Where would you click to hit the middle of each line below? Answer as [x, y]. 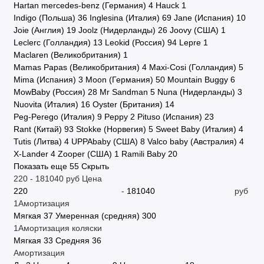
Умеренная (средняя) [97, 216]
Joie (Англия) [39, 30]
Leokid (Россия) [135, 42]
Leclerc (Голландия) [52, 42]
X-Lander [31, 154]
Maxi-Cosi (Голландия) [192, 67]
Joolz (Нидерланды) [117, 30]
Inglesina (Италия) [124, 18]
